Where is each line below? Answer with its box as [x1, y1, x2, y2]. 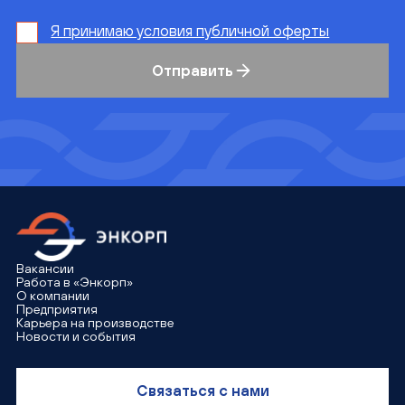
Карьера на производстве [16, 314, 174, 330]
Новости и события [16, 327, 136, 344]
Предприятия [16, 300, 98, 316]
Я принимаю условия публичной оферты [51, 21, 330, 40]
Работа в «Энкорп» [16, 273, 133, 289]
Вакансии [16, 259, 74, 276]
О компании [16, 287, 89, 303]
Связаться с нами [136, 381, 269, 400]
